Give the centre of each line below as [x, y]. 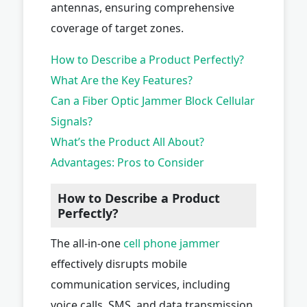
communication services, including [140, 284]
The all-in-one [87, 243]
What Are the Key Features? [122, 80]
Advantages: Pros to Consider [127, 162]
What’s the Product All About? [127, 142]
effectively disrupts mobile [119, 263]
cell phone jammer [172, 243]
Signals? [72, 121]
